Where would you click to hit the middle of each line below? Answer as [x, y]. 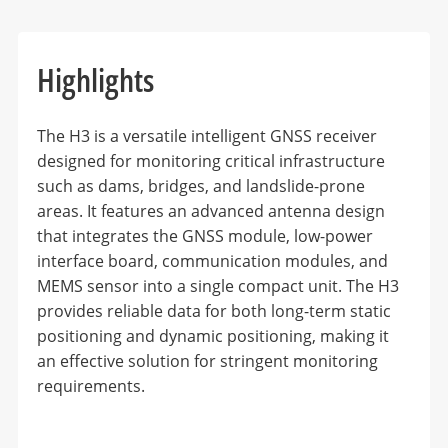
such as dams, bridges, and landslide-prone [200, 185]
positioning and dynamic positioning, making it [212, 335]
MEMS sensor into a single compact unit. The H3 [217, 285]
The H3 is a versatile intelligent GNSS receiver [206, 135]
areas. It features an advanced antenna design [210, 210]
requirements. [90, 385]
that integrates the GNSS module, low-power [204, 235]
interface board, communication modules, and [212, 260]
